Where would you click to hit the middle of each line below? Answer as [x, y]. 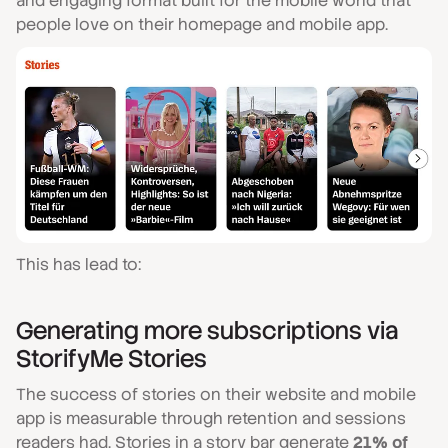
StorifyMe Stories [111, 359]
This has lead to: [78, 265]
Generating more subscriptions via [207, 331]
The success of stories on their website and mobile [216, 395]
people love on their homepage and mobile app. [204, 24]
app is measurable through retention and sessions [211, 419]
